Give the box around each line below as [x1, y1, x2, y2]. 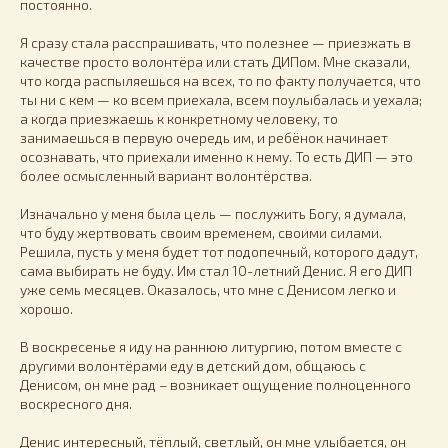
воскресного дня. [20, 394, 132, 412]
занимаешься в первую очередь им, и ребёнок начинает [20, 128, 388, 146]
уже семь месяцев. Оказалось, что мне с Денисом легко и [20, 280, 396, 298]
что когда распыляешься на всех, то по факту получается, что [20, 71, 421, 89]
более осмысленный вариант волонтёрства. [20, 166, 312, 184]
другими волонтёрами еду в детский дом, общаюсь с [20, 356, 366, 374]
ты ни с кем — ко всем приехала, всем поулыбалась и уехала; [20, 90, 422, 108]
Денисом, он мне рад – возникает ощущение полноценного [20, 375, 411, 393]
